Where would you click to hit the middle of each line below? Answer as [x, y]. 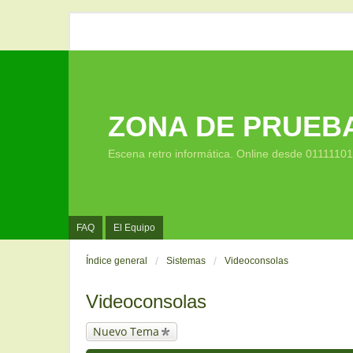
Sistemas [186, 261]
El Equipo [134, 228]
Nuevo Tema [126, 331]
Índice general [117, 261]
